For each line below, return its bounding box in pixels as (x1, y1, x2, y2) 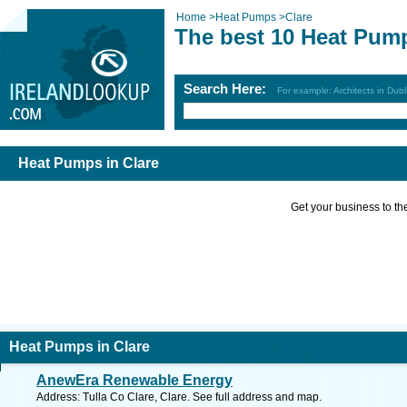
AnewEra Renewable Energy (36, 372, 233, 388)
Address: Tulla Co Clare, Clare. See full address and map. (36, 391, 322, 403)
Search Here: (184, 81, 277, 96)
